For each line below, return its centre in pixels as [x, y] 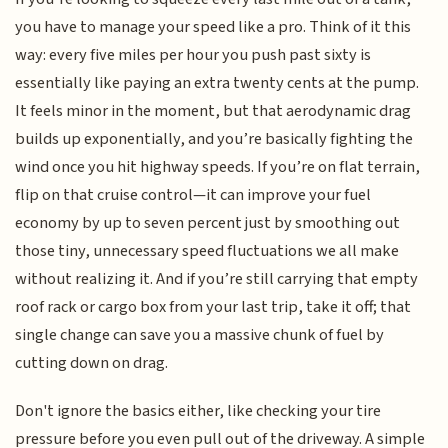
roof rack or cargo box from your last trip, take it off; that [213, 306]
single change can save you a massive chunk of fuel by [200, 334]
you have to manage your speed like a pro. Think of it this [213, 26]
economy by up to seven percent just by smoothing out [208, 222]
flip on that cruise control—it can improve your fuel [193, 194]
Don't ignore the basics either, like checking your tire [198, 411]
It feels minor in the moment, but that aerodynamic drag [213, 110]
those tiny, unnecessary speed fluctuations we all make [207, 250]
